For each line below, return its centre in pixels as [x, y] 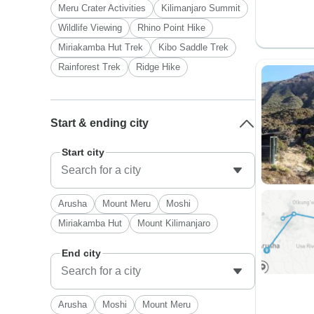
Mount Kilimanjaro [174, 223]
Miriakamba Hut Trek [101, 47]
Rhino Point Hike [172, 28]
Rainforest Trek [90, 67]
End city [82, 253]
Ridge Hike [158, 67]
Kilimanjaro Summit [201, 8]
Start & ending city [100, 123]
